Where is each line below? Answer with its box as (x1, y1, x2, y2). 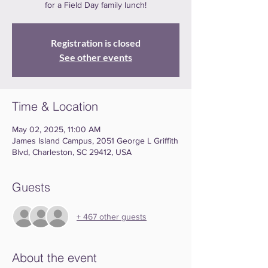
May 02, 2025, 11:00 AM (12, 124, 100, 134)
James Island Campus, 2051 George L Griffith (12, 136, 178, 145)
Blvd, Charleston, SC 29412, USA (12, 147, 132, 157)
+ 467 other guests (77, 211, 147, 221)
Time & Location (12, 99, 98, 114)
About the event (12, 250, 97, 265)
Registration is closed (51, 37, 141, 48)
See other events (59, 51, 132, 63)
